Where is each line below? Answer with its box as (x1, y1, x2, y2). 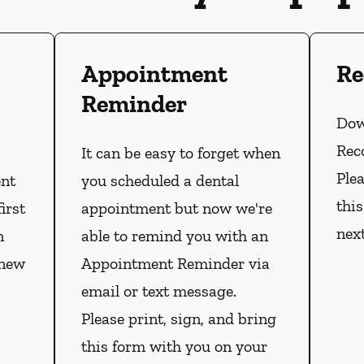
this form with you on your (80, 336, 267, 357)
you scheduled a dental (80, 171, 239, 191)
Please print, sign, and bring (80, 309, 276, 329)
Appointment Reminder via (80, 253, 270, 274)
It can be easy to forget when (80, 143, 280, 163)
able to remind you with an (80, 226, 268, 246)
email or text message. (80, 281, 236, 301)
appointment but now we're (80, 198, 272, 219)
